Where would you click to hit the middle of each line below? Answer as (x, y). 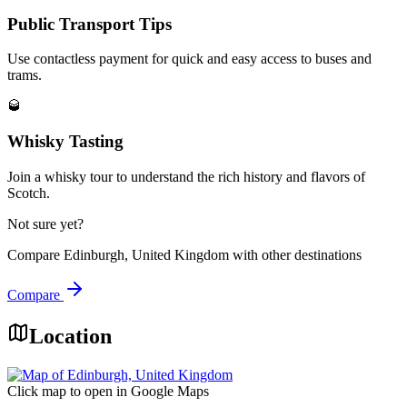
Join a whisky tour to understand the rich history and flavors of (186, 176)
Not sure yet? (45, 223)
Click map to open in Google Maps (108, 391)
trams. (25, 75)
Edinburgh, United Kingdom (146, 254)
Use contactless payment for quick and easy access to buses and (189, 59)
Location (70, 336)
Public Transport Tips (89, 24)
